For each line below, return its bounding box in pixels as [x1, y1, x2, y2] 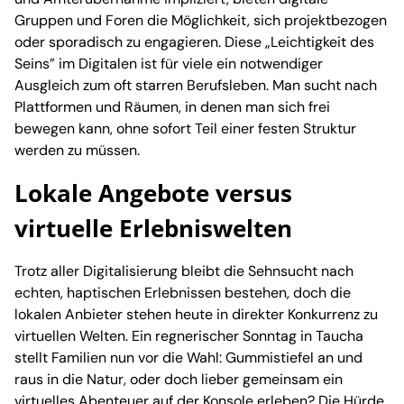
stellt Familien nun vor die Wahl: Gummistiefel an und [14, 348, 363, 368]
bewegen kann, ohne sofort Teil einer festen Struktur [14, 119, 356, 139]
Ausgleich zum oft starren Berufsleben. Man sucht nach [14, 76, 377, 96]
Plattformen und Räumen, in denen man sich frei [14, 97, 330, 117]
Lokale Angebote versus [14, 177, 292, 210]
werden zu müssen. [14, 141, 140, 161]
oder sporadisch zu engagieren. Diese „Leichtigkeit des [14, 32, 374, 52]
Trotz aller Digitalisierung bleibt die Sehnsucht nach [14, 262, 353, 281]
